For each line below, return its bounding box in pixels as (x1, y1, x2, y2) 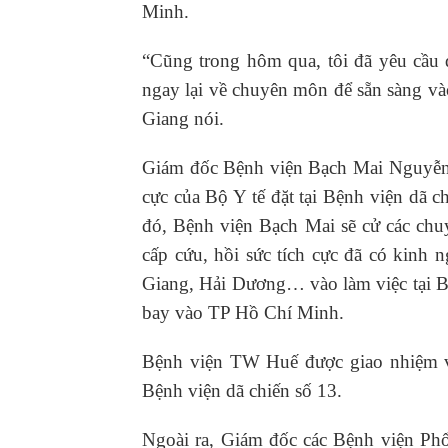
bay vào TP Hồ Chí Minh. (142, 302, 344, 324)
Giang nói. (142, 108, 224, 130)
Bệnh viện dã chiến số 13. (142, 380, 342, 402)
